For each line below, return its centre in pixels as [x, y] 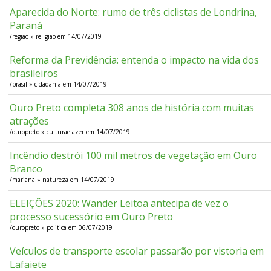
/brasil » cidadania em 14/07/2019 [59, 84]
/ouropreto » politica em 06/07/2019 [61, 228]
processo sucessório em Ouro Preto [92, 217]
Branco [26, 169]
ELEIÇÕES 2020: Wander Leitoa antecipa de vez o [119, 204]
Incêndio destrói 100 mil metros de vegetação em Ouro [134, 156]
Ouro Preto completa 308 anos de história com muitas [132, 108]
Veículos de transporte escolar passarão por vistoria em [137, 251]
